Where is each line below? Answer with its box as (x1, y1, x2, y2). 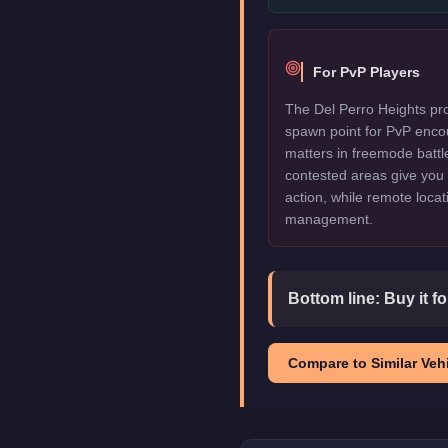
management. (285, 211, 373, 227)
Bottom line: (288, 290, 384, 307)
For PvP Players (313, 64, 420, 80)
